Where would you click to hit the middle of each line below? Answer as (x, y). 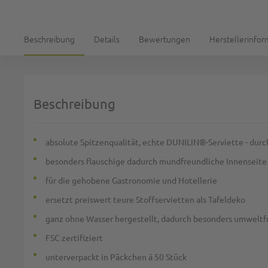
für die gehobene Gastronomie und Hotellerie (131, 180)
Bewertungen (165, 39)
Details (107, 39)
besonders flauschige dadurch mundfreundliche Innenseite (156, 161)
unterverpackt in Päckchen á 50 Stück (116, 256)
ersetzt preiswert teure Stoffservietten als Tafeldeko (145, 199)
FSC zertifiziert (74, 237)
